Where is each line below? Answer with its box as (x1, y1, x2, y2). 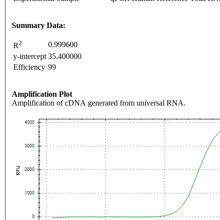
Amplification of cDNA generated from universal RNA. (12, 99, 186, 108)
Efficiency (13, 63, 45, 72)
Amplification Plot (12, 90, 72, 99)
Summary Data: (12, 21, 65, 30)
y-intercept (13, 52, 46, 61)
